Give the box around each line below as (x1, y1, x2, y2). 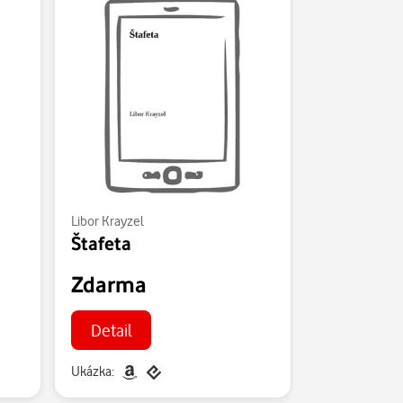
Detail (90, 318, 132, 340)
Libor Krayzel (70, 212, 144, 229)
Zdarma (70, 270, 147, 298)
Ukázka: (70, 362, 114, 380)
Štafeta (70, 231, 131, 255)
